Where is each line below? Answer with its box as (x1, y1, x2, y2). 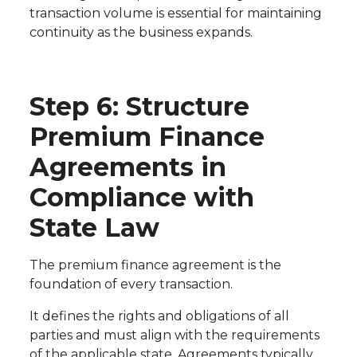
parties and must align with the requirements (29, 328, 320, 343)
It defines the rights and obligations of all (29, 308, 289, 324)
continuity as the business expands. (29, 25, 253, 41)
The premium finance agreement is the (29, 257, 281, 273)
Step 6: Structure (29, 91, 249, 123)
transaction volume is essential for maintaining (29, 6, 322, 22)
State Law (29, 212, 159, 244)
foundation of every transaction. (29, 277, 233, 292)
